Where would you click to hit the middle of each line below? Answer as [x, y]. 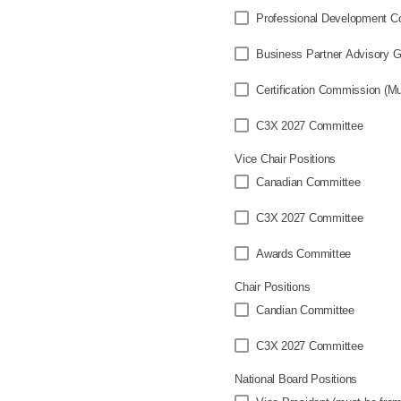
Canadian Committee [308, 182]
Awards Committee [303, 254]
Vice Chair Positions [285, 159]
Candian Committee [305, 310]
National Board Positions [296, 379]
